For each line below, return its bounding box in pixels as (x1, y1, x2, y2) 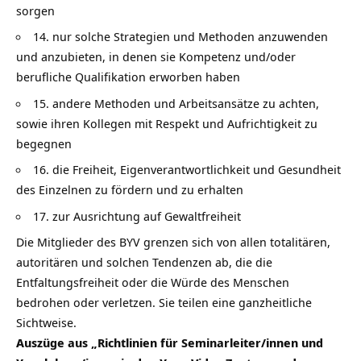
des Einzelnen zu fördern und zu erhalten (16, 181, 243, 198)
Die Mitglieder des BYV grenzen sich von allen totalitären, (16, 234, 330, 251)
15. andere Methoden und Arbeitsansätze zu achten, (33, 94, 319, 111)
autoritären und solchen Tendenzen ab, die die (16, 254, 272, 271)
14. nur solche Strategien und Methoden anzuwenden (33, 28, 328, 45)
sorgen (16, 2, 55, 19)
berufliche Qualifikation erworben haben (16, 68, 240, 85)
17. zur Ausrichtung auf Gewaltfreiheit (33, 207, 241, 224)
